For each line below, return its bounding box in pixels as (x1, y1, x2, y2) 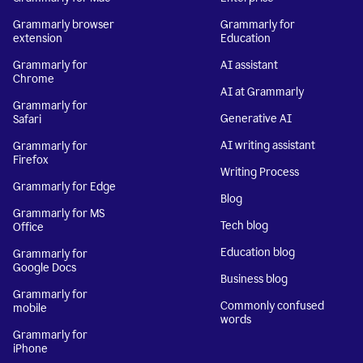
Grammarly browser (13, 17, 114, 32)
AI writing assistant (220, 138, 315, 152)
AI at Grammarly (220, 84, 304, 99)
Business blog (220, 271, 288, 286)
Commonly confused (220, 298, 324, 313)
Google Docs (13, 260, 76, 275)
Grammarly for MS (13, 206, 105, 220)
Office (13, 220, 44, 234)
